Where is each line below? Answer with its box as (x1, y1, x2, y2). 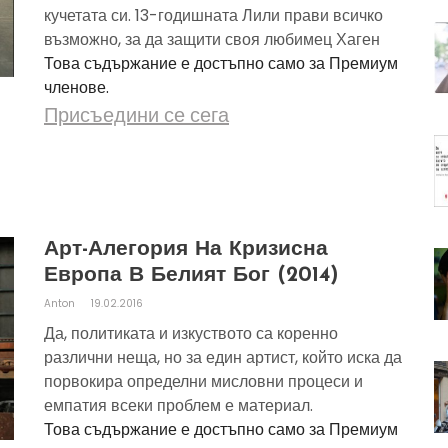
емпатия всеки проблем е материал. (44, 394, 313, 417)
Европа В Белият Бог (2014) (44, 265, 339, 286)
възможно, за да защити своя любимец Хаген (44, 28, 380, 51)
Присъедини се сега (44, 101, 229, 129)
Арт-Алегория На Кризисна (44, 239, 328, 260)
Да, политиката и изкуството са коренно (44, 322, 338, 345)
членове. (44, 76, 109, 99)
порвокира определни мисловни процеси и (44, 370, 363, 393)
